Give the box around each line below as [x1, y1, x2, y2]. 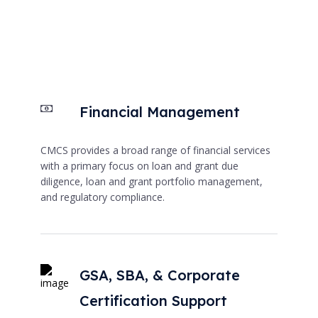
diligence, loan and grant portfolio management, [40, 174, 263, 188]
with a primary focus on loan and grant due [40, 158, 238, 172]
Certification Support [79, 291, 227, 309]
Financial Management [79, 102, 240, 121]
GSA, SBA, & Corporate [79, 265, 240, 284]
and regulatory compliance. [40, 190, 165, 204]
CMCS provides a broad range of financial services [40, 143, 270, 157]
